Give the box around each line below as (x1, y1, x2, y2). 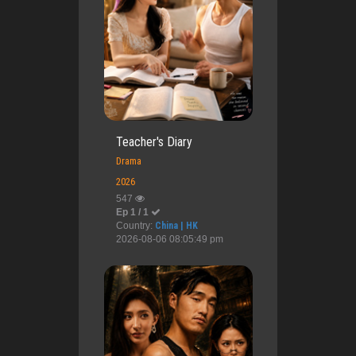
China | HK (154, 219, 198, 231)
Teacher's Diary (115, 133, 192, 149)
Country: (115, 219, 155, 231)
